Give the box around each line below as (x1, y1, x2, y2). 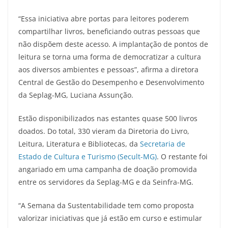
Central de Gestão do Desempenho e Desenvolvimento (18, 77, 204, 88)
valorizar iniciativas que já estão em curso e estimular (18, 213, 202, 223)
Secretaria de (140, 139, 185, 149)
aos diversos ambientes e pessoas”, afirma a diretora (18, 65, 198, 75)
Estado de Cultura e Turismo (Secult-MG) (18, 152, 157, 162)
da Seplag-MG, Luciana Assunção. (18, 90, 133, 100)
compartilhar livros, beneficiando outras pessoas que (18, 26, 200, 37)
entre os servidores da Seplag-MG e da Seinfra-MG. (18, 177, 193, 187)
